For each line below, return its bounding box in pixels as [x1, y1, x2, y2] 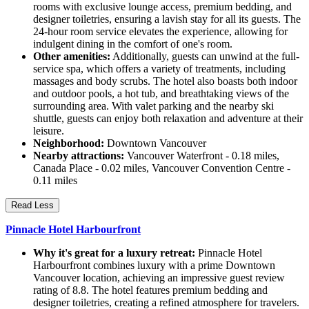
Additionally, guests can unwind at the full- [110, 50, 299, 62]
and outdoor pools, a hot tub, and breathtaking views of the [33, 87, 289, 99]
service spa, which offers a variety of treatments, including [33, 62, 286, 74]
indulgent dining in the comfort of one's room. [33, 37, 232, 50]
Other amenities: [33, 50, 110, 62]
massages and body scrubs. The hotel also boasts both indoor [33, 74, 297, 87]
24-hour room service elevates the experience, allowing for [33, 25, 288, 37]
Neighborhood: [33, 137, 104, 149]
